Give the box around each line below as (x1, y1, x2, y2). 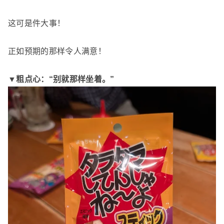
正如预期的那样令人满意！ (8, 46, 106, 55)
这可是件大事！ (8, 18, 65, 27)
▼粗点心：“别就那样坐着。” (8, 74, 114, 83)
